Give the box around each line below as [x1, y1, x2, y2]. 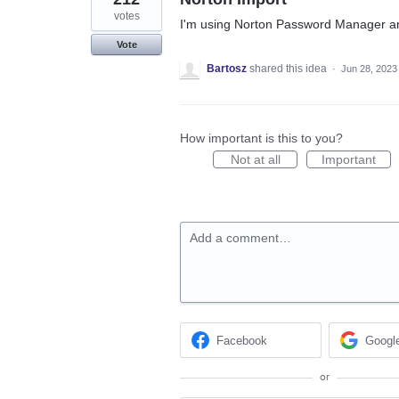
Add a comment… [190, 230, 291, 245]
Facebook [216, 333, 268, 347]
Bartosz [207, 61, 247, 75]
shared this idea [249, 61, 330, 75]
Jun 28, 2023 [341, 62, 397, 74]
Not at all [230, 151, 281, 167]
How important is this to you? [180, 130, 343, 145]
